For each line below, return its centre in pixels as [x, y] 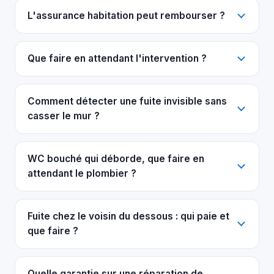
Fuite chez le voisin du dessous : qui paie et [128, 216]
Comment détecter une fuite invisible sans [127, 101]
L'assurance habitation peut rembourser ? [126, 15]
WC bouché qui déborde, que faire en [116, 158]
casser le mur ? [64, 116]
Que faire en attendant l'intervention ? [117, 58]
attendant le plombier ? [82, 173]
